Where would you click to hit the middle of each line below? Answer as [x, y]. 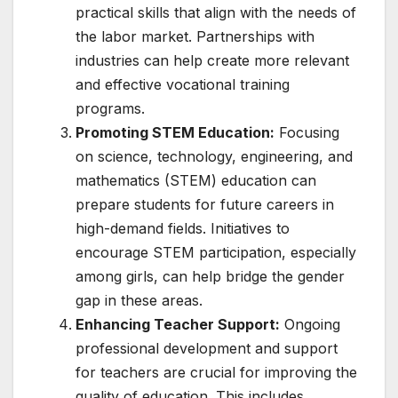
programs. [110, 109]
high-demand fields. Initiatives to [183, 229]
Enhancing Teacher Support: [178, 325]
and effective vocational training [183, 85]
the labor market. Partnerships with [195, 37]
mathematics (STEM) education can [196, 181]
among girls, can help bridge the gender [210, 277]
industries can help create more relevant [212, 61]
